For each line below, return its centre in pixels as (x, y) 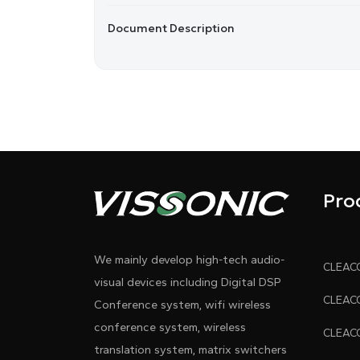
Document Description (171, 28)
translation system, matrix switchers (190, 350)
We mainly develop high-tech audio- (189, 260)
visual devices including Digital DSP (188, 282)
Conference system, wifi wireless (182, 305)
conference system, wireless (170, 327)
